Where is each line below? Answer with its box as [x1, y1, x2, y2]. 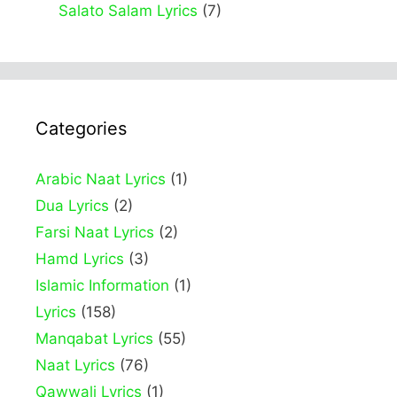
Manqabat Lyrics [35, 330, 153, 348]
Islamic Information [35, 276, 169, 295]
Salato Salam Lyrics [58, 2, 198, 20]
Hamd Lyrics [35, 250, 124, 269]
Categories [35, 118, 127, 140]
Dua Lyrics [35, 197, 109, 215]
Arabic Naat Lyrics [35, 170, 166, 189]
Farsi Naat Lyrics [35, 223, 154, 242]
